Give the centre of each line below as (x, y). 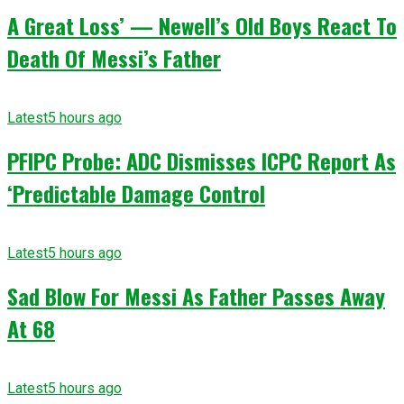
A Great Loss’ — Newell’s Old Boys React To (202, 25)
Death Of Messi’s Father (114, 58)
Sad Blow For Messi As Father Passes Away (196, 295)
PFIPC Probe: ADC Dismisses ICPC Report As (202, 160)
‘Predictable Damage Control (136, 193)
